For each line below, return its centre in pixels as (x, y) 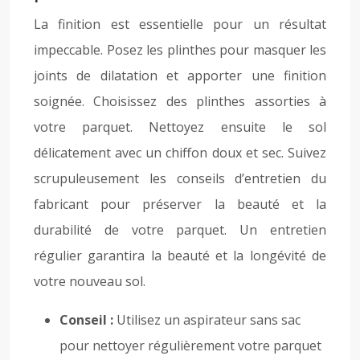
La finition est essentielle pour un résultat (180, 24)
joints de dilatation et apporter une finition (180, 76)
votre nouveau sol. (90, 281)
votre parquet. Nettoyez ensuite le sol (180, 127)
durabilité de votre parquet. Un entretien (180, 230)
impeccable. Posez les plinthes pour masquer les (180, 50)
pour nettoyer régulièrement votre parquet (190, 346)
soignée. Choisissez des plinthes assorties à (180, 101)
